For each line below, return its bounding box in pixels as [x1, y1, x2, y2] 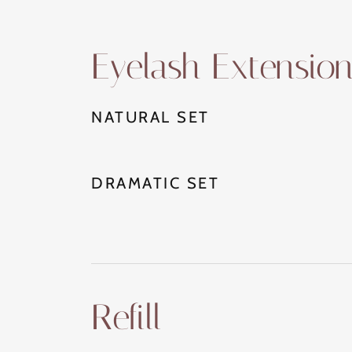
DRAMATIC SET [91, 174, 219, 192]
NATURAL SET [91, 108, 210, 126]
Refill [91, 296, 161, 338]
